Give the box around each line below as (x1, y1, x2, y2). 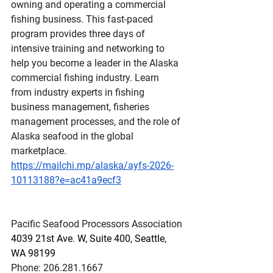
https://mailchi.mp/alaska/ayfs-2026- (11, 160, 174, 171)
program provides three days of (11, 28, 147, 40)
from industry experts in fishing (11, 87, 147, 98)
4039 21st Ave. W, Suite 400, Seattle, (11, 233, 169, 244)
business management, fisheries (11, 101, 152, 113)
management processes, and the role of (11, 116, 183, 127)
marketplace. (11, 145, 66, 157)
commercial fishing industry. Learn (11, 72, 161, 83)
